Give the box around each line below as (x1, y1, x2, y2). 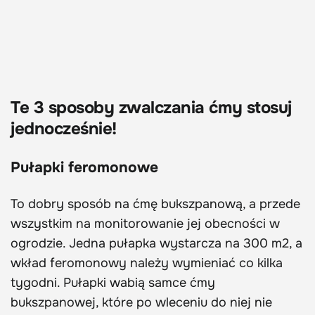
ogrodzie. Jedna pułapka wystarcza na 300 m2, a (11, 236, 302, 252)
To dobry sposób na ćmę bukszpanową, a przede (11, 196, 300, 212)
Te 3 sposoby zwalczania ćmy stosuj (11, 97, 292, 119)
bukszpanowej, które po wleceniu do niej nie (11, 295, 272, 311)
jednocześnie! (11, 118, 117, 140)
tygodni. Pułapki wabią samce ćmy (11, 275, 215, 291)
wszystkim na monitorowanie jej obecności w (11, 216, 280, 232)
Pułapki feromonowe (11, 158, 158, 177)
